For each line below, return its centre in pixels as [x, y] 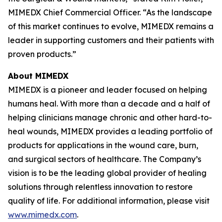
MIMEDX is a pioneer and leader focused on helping [108, 90]
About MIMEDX [38, 76]
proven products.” [42, 54]
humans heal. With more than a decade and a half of [109, 104]
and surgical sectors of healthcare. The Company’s [105, 159]
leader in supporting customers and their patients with [111, 40]
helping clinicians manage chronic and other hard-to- [110, 117]
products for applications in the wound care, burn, [103, 145]
